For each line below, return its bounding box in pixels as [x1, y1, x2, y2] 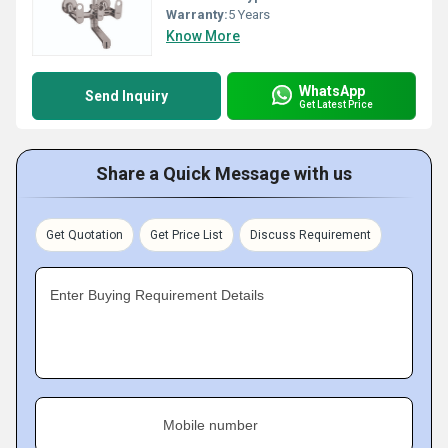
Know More [166, 28, 240, 44]
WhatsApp [299, 82, 365, 99]
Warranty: [166, 7, 228, 22]
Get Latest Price [299, 98, 373, 110]
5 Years [228, 7, 270, 22]
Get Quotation [46, 228, 123, 242]
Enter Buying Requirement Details [50, 287, 264, 303]
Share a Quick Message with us [96, 163, 352, 184]
